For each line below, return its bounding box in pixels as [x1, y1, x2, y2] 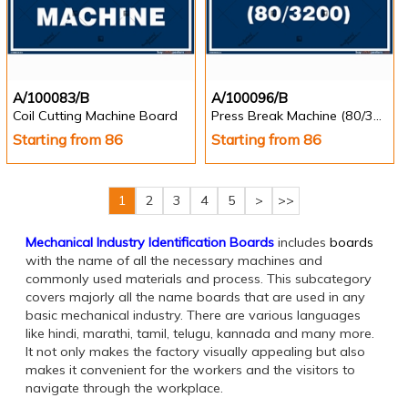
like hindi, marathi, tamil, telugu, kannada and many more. [25, 325, 374, 342]
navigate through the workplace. [25, 380, 223, 397]
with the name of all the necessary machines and [25, 252, 322, 270]
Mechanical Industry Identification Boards [25, 234, 274, 251]
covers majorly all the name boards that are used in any [25, 289, 365, 306]
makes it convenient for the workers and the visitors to [25, 362, 355, 379]
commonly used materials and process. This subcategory [25, 270, 372, 288]
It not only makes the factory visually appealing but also [25, 343, 365, 361]
